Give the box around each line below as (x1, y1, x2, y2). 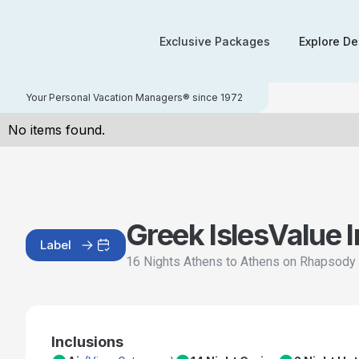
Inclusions (51, 333, 123, 350)
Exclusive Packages (159, 34, 271, 48)
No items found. (8, 122, 105, 138)
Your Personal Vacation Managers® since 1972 (26, 91, 243, 103)
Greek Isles (126, 217, 268, 253)
